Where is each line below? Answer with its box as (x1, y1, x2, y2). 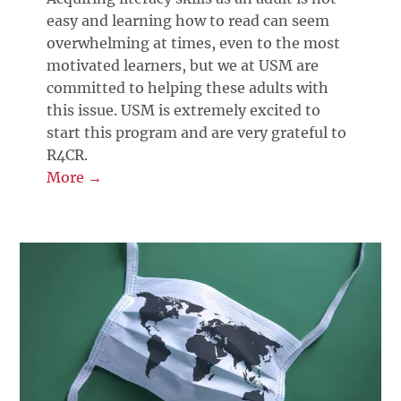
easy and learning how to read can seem (47, 11, 330, 30)
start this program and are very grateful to (47, 123, 347, 141)
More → (47, 167, 103, 186)
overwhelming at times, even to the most (47, 33, 341, 52)
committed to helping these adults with (47, 78, 329, 97)
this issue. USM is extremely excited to (47, 100, 321, 119)
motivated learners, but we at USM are (47, 55, 320, 74)
